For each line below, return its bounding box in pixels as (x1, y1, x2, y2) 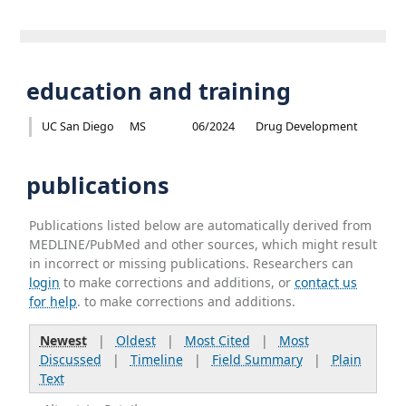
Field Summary (211, 350, 303, 368)
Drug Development (256, 118, 359, 134)
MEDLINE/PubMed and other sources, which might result (29, 235, 378, 253)
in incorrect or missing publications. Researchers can (29, 254, 354, 272)
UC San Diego (41, 118, 114, 134)
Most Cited (184, 331, 250, 349)
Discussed (39, 350, 101, 368)
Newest (39, 331, 87, 349)
